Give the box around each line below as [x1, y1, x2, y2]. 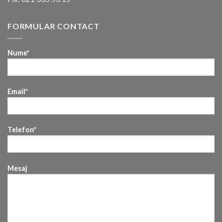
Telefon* [7, 125, 36, 134]
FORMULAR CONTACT [7, 21, 100, 31]
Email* [7, 87, 28, 96]
